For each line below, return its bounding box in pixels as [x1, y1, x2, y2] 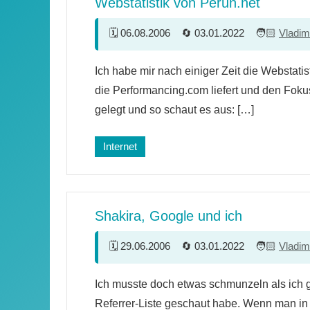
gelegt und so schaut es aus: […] [95, 103, 254, 116]
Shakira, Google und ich [95, 208, 242, 224]
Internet [103, 140, 137, 152]
